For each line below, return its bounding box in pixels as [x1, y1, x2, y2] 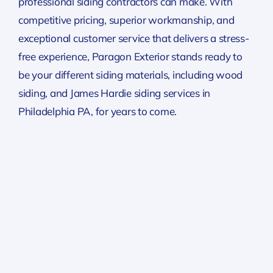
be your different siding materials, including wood [18, 68, 243, 82]
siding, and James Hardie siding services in [18, 87, 211, 100]
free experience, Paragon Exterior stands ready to [18, 50, 243, 63]
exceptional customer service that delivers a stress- [18, 32, 249, 45]
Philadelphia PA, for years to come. [18, 105, 177, 118]
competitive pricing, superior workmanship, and [18, 13, 235, 27]
